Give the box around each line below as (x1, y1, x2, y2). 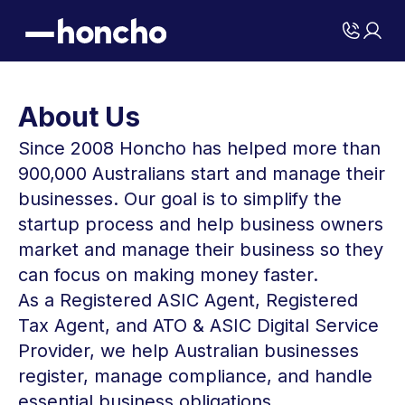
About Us (18, 100, 140, 133)
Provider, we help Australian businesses (18, 340, 359, 362)
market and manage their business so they (18, 239, 383, 260)
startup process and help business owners (18, 213, 383, 235)
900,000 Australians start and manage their (18, 163, 385, 184)
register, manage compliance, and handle (18, 365, 372, 387)
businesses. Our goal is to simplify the (18, 188, 342, 210)
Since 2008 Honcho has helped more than (18, 137, 381, 159)
